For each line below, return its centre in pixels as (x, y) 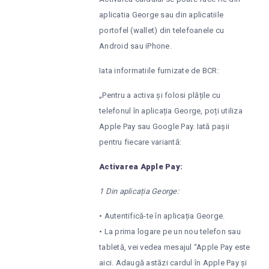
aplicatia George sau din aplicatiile (161, 15)
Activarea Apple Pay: (141, 167)
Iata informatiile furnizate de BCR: (159, 71)
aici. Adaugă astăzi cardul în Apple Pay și (173, 263)
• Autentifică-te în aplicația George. (162, 216)
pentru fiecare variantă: (140, 142)
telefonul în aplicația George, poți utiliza (171, 111)
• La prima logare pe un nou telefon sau (170, 232)
